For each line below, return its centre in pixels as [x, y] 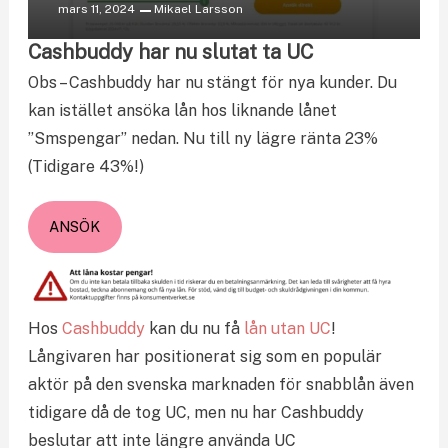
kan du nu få [194, 328]
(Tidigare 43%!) [85, 166]
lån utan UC [287, 328]
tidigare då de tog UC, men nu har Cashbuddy [195, 412]
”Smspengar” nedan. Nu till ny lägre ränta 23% [202, 138]
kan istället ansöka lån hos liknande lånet [182, 110]
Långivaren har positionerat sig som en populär [204, 356]
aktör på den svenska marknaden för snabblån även [220, 384]
